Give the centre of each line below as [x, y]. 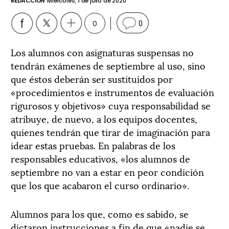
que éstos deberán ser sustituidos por [92, 78]
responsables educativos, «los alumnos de [100, 158]
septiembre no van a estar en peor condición [107, 171]
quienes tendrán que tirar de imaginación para [110, 132]
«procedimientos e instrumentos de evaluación [112, 92]
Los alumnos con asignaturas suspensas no [102, 52]
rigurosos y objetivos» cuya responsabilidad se [111, 105]
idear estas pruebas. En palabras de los [93, 145]
